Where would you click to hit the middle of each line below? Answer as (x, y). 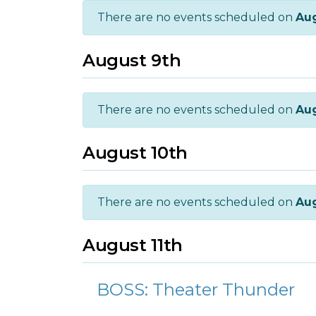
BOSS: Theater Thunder (196, 290)
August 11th (133, 245)
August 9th (132, 60)
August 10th (135, 153)
